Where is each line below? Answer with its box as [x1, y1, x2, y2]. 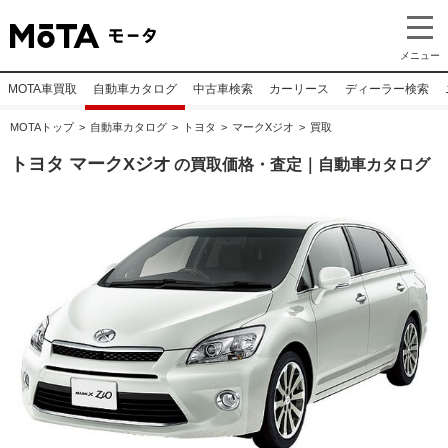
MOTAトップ [10, 121, 74, 133]
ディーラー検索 [345, 82, 429, 96]
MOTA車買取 [8, 82, 77, 96]
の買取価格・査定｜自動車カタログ [174, 156, 430, 173]
